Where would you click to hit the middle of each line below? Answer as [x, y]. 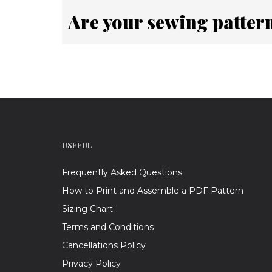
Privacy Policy [91, 264]
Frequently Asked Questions [122, 173]
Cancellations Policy [104, 246]
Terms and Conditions [108, 227]
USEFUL [77, 145]
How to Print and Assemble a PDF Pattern [153, 191]
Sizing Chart [87, 209]
